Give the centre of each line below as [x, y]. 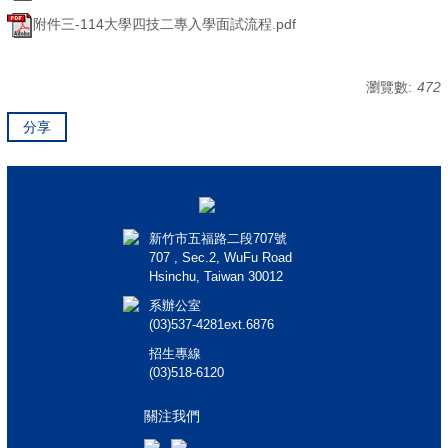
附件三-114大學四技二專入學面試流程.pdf [164, 24]
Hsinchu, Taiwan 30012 [215, 277]
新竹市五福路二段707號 [217, 239]
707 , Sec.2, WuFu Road [220, 258]
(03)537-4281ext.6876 [211, 325]
